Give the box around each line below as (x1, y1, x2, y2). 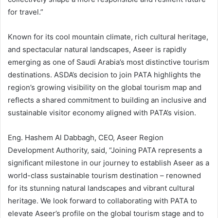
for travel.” (8, 7, 43, 17)
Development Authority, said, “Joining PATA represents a (8, 145, 202, 155)
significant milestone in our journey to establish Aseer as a (8, 158, 209, 167)
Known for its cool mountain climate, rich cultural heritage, (8, 32, 208, 41)
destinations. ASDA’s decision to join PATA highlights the (8, 70, 201, 79)
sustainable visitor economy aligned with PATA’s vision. (8, 108, 196, 117)
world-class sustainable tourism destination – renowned (8, 171, 201, 180)
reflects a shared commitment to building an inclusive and (8, 95, 206, 105)
